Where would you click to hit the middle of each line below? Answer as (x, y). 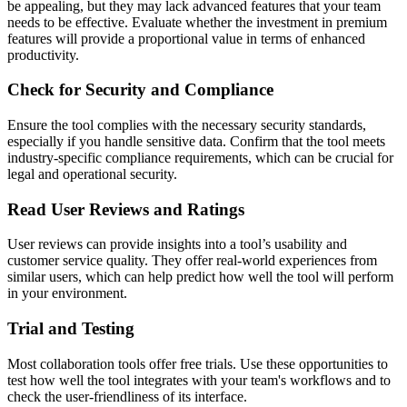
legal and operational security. (92, 174)
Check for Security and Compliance (140, 90)
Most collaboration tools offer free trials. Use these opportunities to (198, 363)
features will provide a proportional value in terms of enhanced (186, 38)
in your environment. (67, 293)
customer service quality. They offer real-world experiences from (192, 261)
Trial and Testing (71, 329)
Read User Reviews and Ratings (126, 209)
